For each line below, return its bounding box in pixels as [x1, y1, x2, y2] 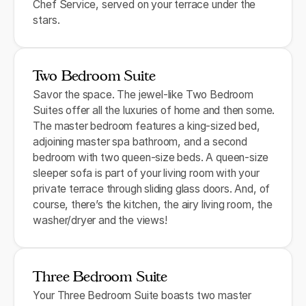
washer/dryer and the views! [33, 214, 167, 227]
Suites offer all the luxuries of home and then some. [33, 104, 275, 117]
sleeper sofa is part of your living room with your [33, 167, 260, 180]
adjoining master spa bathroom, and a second [33, 135, 247, 149]
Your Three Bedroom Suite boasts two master [33, 288, 251, 302]
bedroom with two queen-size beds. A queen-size [33, 151, 269, 165]
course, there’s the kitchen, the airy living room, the [33, 198, 273, 212]
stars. [33, 14, 60, 27]
